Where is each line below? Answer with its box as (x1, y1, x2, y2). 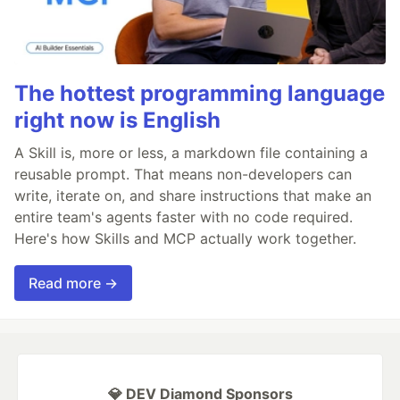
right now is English (14, 106, 221, 133)
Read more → (29, 273, 118, 292)
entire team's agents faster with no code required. (14, 207, 353, 226)
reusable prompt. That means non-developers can (14, 164, 352, 183)
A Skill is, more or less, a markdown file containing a (14, 143, 368, 162)
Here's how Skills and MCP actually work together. (14, 229, 356, 247)
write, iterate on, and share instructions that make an (14, 186, 371, 204)
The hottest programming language (14, 79, 385, 106)
